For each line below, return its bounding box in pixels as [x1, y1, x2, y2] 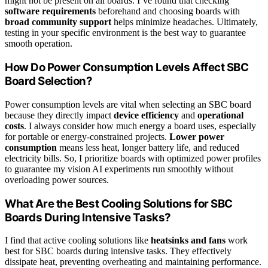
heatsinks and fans [151, 235, 226, 246]
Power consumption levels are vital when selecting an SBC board [5, 99, 251, 109]
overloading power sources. [5, 174, 109, 185]
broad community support [5, 17, 111, 28]
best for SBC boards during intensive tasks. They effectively [5, 246, 232, 257]
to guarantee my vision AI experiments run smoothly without [5, 163, 233, 174]
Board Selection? [5, 74, 93, 89]
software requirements [5, 6, 96, 17]
